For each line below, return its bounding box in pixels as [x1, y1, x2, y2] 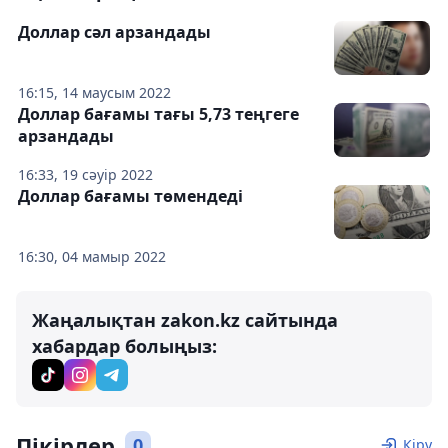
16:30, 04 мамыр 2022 [18, 246, 166, 266]
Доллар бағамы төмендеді [18, 184, 243, 207]
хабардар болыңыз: [32, 333, 217, 358]
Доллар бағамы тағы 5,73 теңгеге [18, 102, 299, 125]
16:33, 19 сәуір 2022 [18, 164, 153, 184]
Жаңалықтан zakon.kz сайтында [32, 307, 338, 332]
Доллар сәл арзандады [18, 20, 211, 43]
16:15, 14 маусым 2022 [18, 82, 171, 102]
